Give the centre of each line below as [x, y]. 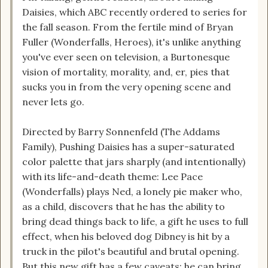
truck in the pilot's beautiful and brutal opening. [131, 252]
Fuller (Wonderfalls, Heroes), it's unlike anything [132, 42]
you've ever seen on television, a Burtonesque [126, 57]
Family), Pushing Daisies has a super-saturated [128, 147]
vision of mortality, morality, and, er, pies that [126, 72]
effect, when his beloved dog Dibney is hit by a [126, 237]
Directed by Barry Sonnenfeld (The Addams [121, 132]
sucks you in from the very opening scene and [127, 87]
